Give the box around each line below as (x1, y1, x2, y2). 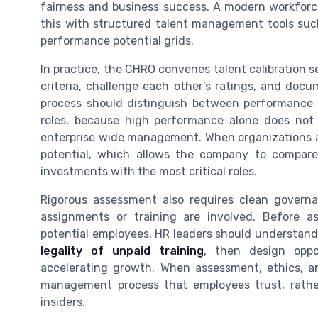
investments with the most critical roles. (40, 165, 257, 179)
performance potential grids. (40, 34, 194, 48)
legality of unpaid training (40, 244, 204, 258)
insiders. (40, 295, 85, 309)
